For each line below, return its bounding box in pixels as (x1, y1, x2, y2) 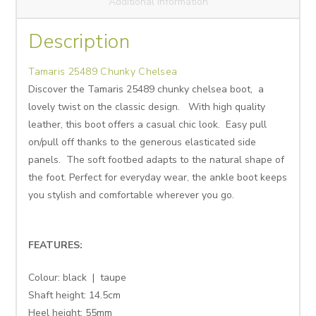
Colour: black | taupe (28, 271, 127, 285)
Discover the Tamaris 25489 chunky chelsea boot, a (28, 83, 265, 97)
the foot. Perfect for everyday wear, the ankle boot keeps (28, 171, 288, 185)
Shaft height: (28, 288, 87, 303)
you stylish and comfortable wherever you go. (28, 188, 235, 202)
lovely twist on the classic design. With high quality (28, 100, 266, 114)
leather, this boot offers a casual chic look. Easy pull (28, 118, 267, 132)
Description (28, 28, 130, 55)
